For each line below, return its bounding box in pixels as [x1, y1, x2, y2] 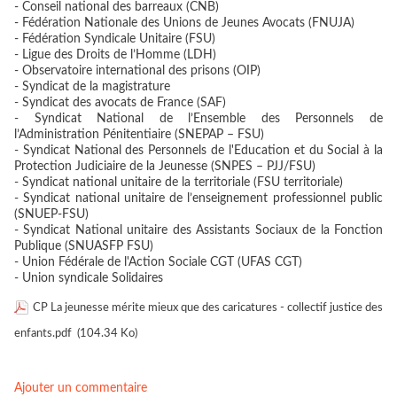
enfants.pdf [14, 328, 72, 340]
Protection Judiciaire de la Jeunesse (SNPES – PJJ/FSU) [14, 160, 315, 174]
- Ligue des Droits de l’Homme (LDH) [14, 49, 216, 62]
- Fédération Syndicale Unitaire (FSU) [14, 33, 215, 46]
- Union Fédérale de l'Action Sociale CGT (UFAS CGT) [14, 256, 302, 269]
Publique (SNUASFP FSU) [14, 240, 153, 253]
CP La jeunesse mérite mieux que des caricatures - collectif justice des [33, 302, 383, 315]
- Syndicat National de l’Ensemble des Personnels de [14, 113, 383, 126]
